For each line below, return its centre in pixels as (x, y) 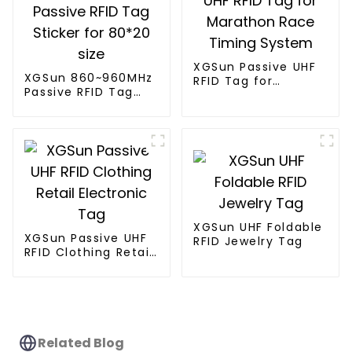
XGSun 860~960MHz (88, 77)
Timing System (242, 110)
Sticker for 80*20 (81, 106)
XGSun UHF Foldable (258, 227)
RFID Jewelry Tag (248, 242)
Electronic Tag (72, 266)
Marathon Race (243, 95)
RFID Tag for (233, 81)
